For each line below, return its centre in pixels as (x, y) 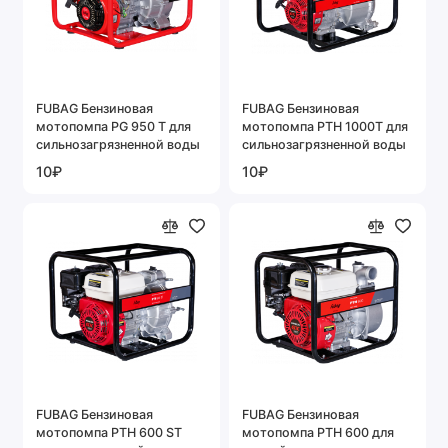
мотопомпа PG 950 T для (113, 126)
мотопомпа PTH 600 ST (109, 432)
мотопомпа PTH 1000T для (325, 126)
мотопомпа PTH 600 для (318, 432)
